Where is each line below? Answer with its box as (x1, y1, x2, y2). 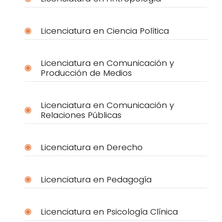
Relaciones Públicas (41, 109, 121, 121)
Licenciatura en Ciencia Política (41, 24, 169, 37)
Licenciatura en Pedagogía (41, 173, 152, 185)
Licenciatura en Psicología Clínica (41, 205, 178, 218)
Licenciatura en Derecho (41, 141, 143, 153)
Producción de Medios (41, 66, 132, 79)
